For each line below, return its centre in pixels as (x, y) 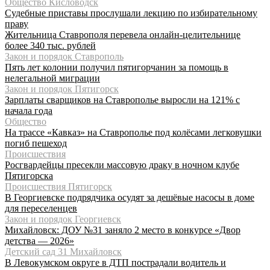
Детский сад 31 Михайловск (63, 251)
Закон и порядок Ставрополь (64, 56)
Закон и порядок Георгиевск (63, 219)
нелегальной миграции (52, 78)
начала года (29, 110)
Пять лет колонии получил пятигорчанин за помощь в (117, 67)
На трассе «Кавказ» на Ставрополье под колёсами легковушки (133, 132)
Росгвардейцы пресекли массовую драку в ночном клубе (122, 165)
